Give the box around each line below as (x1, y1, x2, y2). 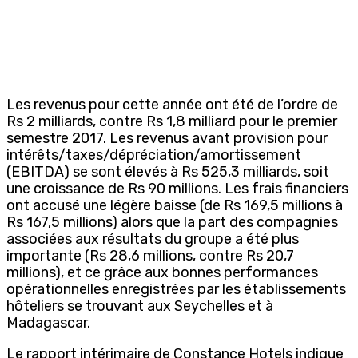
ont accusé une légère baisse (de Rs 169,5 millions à (6, 196, 343, 214)
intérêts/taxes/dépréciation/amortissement (6, 145, 301, 164)
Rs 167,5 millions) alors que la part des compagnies (6, 213, 338, 231)
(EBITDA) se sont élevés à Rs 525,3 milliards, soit (6, 162, 329, 181)
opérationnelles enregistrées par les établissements (6, 280, 346, 298)
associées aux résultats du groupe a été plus (6, 229, 299, 248)
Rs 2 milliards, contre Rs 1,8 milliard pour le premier (6, 112, 337, 130)
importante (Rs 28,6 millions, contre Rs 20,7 (6, 246, 294, 265)
